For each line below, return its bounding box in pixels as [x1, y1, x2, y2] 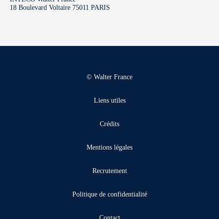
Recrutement [92, 167, 127, 175]
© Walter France [87, 73, 132, 81]
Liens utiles [93, 97, 126, 104]
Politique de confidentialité [72, 191, 147, 198]
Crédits [100, 120, 119, 128]
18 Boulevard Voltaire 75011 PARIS [10, 4, 110, 11]
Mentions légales [87, 144, 132, 151]
